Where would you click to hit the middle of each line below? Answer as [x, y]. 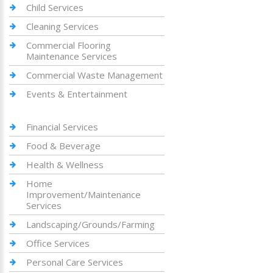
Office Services [58, 243]
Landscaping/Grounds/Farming [90, 224]
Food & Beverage [63, 145]
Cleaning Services [62, 26]
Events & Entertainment [77, 94]
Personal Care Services [75, 262]
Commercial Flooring [69, 45]
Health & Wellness [65, 164]
